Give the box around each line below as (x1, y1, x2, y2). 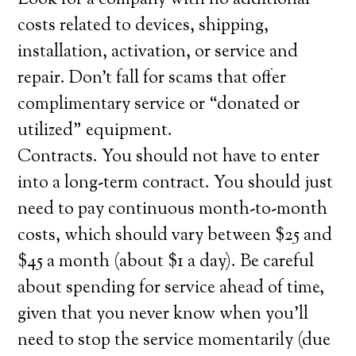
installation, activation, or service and (17, 40, 299, 65)
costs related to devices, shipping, (17, 14, 269, 39)
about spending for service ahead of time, (17, 276, 325, 301)
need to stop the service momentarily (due (17, 328, 331, 354)
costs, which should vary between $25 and (17, 223, 333, 249)
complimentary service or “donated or (17, 92, 300, 118)
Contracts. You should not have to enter (17, 145, 320, 170)
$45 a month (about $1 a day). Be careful (17, 250, 315, 275)
